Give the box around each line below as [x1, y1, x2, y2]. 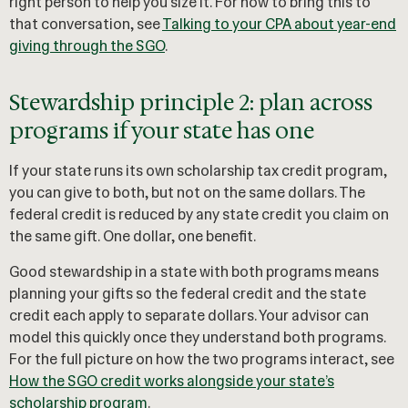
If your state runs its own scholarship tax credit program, [9, 161, 387, 181]
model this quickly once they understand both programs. [9, 327, 386, 347]
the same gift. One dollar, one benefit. [9, 227, 256, 247]
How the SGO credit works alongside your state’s [9, 371, 334, 391]
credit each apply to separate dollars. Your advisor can [9, 305, 369, 325]
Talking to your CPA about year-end [162, 15, 396, 35]
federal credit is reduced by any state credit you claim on [9, 205, 389, 225]
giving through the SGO [9, 36, 165, 56]
